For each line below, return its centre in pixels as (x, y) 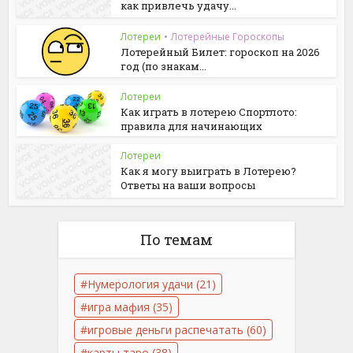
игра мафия (119, 307)
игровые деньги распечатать (165, 329)
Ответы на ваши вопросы (188, 186)
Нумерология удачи (140, 284)
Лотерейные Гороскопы (228, 37)
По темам (176, 239)
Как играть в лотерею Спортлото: (209, 111)
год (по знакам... (164, 67)
